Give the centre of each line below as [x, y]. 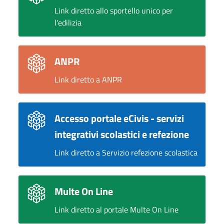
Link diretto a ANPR [88, 79]
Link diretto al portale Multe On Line [116, 209]
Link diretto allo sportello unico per [114, 10]
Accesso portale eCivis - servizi [119, 118]
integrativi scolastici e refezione [122, 134]
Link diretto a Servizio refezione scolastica [126, 152]
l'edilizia [68, 22]
